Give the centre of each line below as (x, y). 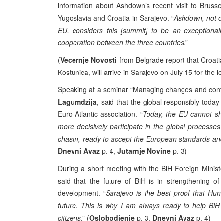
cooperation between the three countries (121, 42)
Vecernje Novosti (89, 60)
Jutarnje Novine (144, 151)
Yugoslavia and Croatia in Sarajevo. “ (116, 18)
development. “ (82, 193)
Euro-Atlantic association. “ (100, 114)
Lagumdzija (77, 102)
